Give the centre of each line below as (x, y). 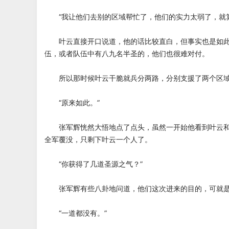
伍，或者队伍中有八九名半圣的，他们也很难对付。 (127, 53)
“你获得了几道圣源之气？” (94, 164)
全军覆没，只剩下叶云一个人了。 (98, 139)
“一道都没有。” (76, 213)
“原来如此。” (72, 102)
